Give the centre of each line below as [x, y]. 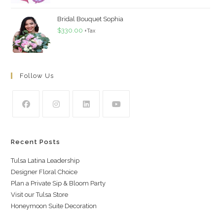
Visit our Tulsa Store [40, 194]
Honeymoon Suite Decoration [54, 206]
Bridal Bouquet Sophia [91, 19]
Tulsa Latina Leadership [45, 160]
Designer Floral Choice [44, 172]
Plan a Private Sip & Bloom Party [58, 183]
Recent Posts [36, 142]
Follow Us [37, 75]
